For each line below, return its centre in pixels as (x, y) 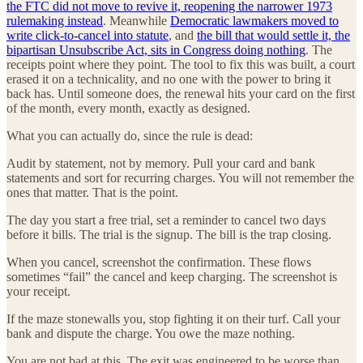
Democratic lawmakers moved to (254, 20)
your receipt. (38, 291)
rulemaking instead (55, 20)
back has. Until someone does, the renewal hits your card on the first (181, 93)
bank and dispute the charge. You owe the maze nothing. (151, 333)
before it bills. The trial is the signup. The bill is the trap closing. (169, 234)
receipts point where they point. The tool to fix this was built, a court (181, 64)
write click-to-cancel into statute (88, 35)
